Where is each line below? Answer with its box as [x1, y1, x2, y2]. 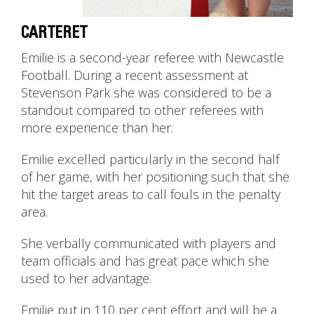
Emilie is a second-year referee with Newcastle [21, 49, 284, 67]
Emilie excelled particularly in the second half [21, 151, 279, 168]
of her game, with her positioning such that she [21, 168, 289, 186]
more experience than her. [21, 119, 173, 137]
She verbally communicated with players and [21, 235, 276, 252]
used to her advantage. [21, 270, 151, 287]
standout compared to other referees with [21, 102, 264, 119]
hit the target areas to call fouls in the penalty [21, 186, 280, 203]
